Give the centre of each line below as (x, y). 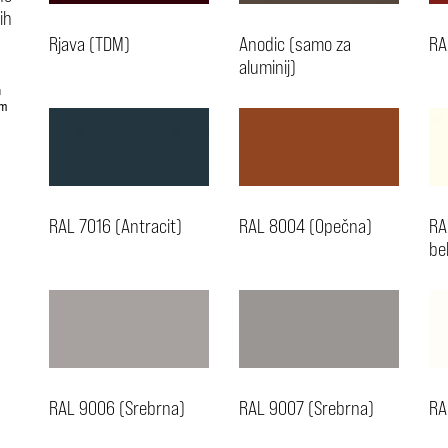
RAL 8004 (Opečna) (305, 225)
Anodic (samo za (294, 43)
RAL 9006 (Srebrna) (116, 407)
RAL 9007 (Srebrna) (306, 407)
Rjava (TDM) (89, 43)
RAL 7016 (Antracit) (115, 225)
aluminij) (267, 66)
